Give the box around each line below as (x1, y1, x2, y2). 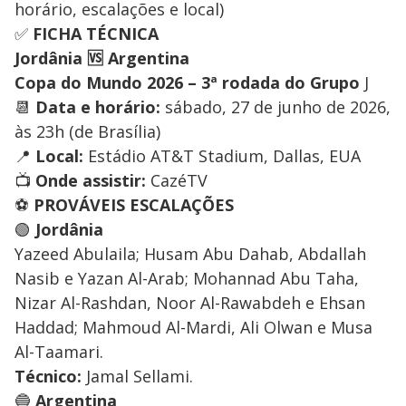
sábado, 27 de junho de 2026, (160, 95, 391, 118)
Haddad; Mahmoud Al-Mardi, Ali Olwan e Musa (14, 315, 372, 338)
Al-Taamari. (14, 340, 103, 362)
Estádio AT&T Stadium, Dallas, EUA (83, 144, 361, 167)
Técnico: (14, 364, 82, 387)
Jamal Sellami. (82, 364, 193, 387)
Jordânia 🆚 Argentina (14, 46, 189, 69)
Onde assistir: (35, 169, 146, 191)
